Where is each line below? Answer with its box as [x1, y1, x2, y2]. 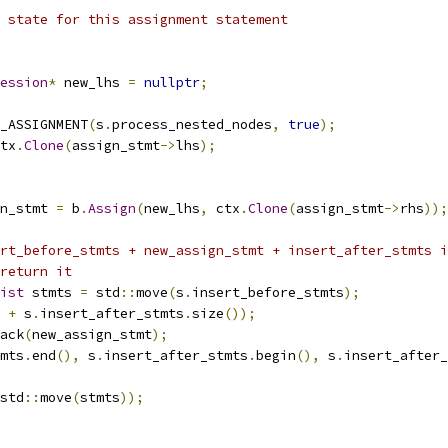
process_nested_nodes [112, 116, 272, 133]
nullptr [144, 74, 200, 91]
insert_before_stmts [192, 284, 344, 301]
